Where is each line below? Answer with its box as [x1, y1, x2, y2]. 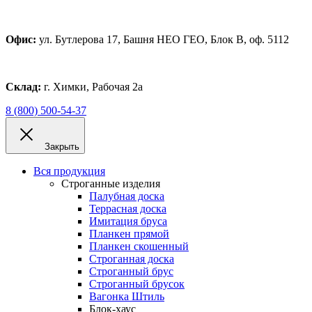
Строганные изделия [61, 178, 160, 189]
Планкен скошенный [89, 240, 189, 252]
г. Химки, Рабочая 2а [44, 81, 143, 93]
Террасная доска [89, 203, 166, 214]
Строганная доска [89, 253, 174, 265]
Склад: [6, 81, 44, 93]
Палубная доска [89, 190, 164, 202]
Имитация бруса [89, 215, 167, 227]
